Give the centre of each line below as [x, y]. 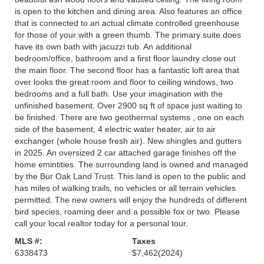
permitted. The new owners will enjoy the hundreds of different [131, 200]
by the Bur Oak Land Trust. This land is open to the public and [130, 176]
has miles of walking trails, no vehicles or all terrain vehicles [125, 188]
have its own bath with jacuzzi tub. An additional [103, 47]
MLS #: [29, 241]
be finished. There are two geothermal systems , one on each [129, 117]
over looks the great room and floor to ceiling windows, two [124, 82]
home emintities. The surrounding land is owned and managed [131, 164]
